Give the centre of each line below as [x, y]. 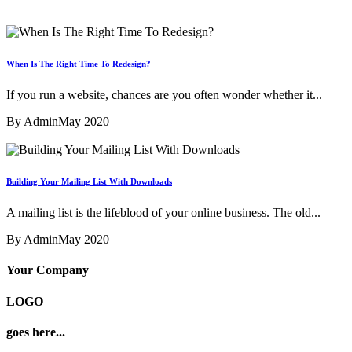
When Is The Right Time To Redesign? [79, 64]
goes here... [36, 332]
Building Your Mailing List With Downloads [89, 182]
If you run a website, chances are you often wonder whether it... [164, 95]
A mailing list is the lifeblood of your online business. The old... [163, 213]
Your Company [48, 270]
